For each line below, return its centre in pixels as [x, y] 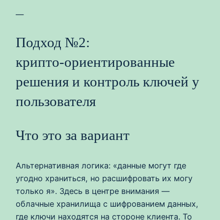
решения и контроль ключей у [108, 82]
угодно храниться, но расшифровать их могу [104, 179]
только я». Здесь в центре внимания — [93, 191]
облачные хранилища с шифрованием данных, [107, 204]
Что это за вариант [73, 135]
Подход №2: [53, 42]
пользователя [56, 101]
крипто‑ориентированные [95, 62]
